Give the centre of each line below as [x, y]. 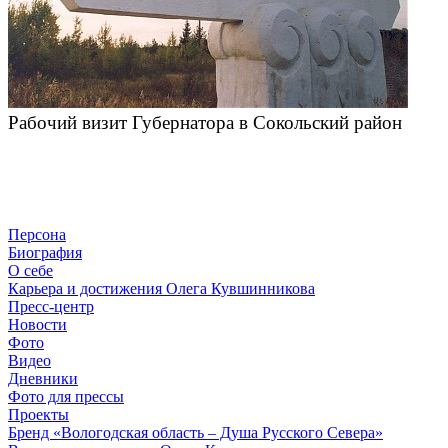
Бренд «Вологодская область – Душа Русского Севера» [195, 433]
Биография [45, 253]
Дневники [43, 379]
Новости [37, 325]
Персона [37, 235]
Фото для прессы [66, 397]
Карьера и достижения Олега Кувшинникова [161, 289]
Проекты [38, 415]
